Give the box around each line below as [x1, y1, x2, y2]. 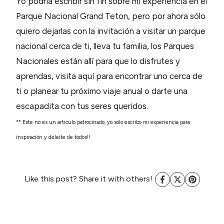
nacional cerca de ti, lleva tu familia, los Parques [16, 40, 194, 51]
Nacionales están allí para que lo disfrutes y [16, 55, 180, 66]
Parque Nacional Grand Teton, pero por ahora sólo [16, 10, 205, 21]
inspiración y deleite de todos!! [16, 133, 91, 140]
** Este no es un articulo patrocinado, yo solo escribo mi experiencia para [16, 118, 190, 125]
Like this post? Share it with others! [24, 173, 152, 183]
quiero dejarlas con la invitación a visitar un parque [16, 25, 205, 36]
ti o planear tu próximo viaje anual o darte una [16, 85, 187, 96]
